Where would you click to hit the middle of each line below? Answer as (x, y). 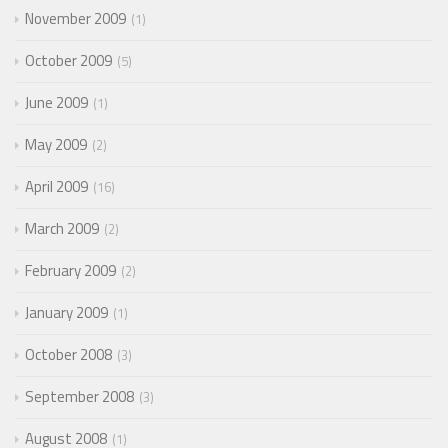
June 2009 (56, 102)
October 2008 (68, 354)
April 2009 (56, 186)
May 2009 (56, 144)
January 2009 (66, 312)
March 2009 (62, 228)
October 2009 (68, 60)
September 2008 (79, 396)
